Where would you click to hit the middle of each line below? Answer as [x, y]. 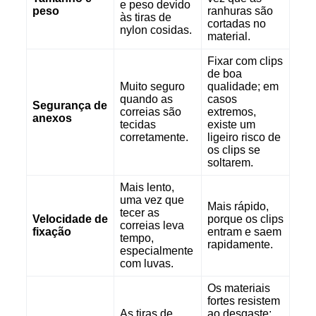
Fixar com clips [245, 61]
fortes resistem [243, 300]
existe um [231, 124]
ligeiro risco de [244, 137]
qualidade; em [243, 86]
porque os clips [245, 219]
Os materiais [238, 288]
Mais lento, [147, 187]
